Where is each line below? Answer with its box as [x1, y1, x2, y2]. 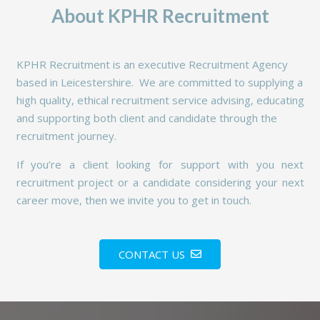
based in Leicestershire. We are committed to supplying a [16, 74, 303, 89]
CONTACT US [119, 246, 186, 261]
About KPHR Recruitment [51, 4, 269, 28]
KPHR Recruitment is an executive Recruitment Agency [16, 56, 288, 71]
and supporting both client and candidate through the [16, 110, 277, 125]
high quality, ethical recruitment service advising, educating [16, 92, 304, 107]
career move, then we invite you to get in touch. [16, 192, 251, 207]
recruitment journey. [16, 128, 116, 143]
